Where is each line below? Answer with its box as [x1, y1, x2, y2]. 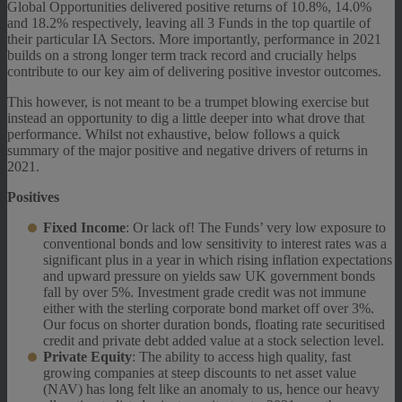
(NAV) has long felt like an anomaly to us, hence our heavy [43, 381, 380, 398]
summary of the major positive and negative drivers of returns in [7, 143, 368, 159]
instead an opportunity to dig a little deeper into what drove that [7, 110, 364, 127]
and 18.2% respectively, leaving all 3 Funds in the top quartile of [7, 15, 371, 31]
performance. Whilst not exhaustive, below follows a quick [7, 127, 340, 143]
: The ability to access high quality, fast [132, 349, 351, 365]
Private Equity [43, 349, 132, 365]
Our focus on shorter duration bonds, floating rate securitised [43, 317, 385, 333]
